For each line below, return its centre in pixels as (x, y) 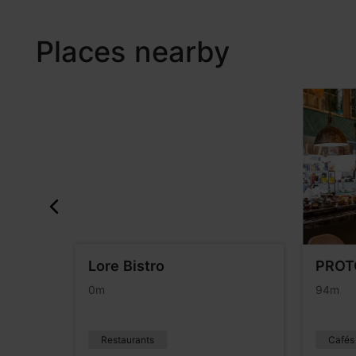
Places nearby (133, 52)
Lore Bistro (126, 265)
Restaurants (127, 339)
